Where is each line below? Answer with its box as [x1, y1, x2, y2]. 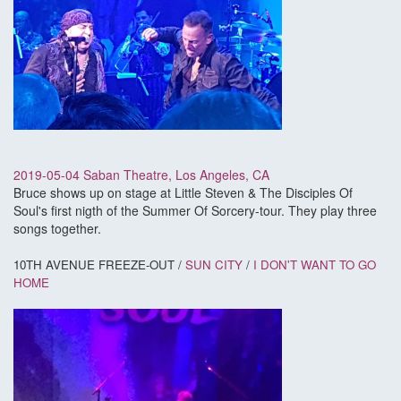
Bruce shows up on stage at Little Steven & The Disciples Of [13, 183, 353, 202]
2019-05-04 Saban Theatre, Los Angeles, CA [13, 166, 269, 184]
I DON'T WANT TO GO [253, 256, 376, 274]
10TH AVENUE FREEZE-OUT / [13, 256, 185, 274]
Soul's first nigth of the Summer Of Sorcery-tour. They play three [13, 201, 377, 220]
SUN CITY [185, 256, 246, 274]
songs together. [13, 219, 108, 238]
